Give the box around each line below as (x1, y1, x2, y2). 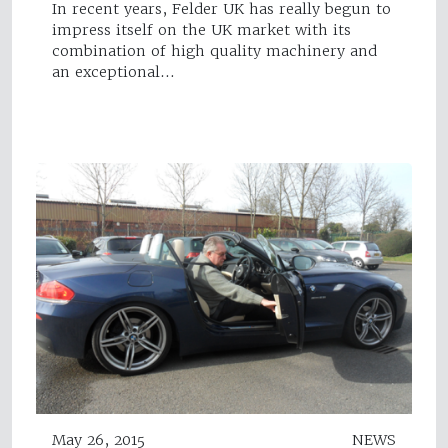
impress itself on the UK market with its (52, 21, 351, 40)
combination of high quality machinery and (52, 42, 377, 61)
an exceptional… (52, 63, 175, 82)
